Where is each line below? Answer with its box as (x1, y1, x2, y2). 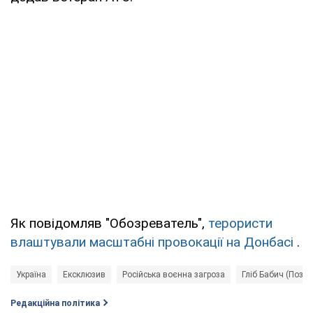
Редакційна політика (10, 298, 100, 308)
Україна (16, 269, 46, 279)
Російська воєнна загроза (122, 269, 225, 279)
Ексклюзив (63, 269, 105, 279)
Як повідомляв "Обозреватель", (10, 214, 208, 231)
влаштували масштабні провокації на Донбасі (10, 233, 293, 250)
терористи (208, 214, 272, 231)
